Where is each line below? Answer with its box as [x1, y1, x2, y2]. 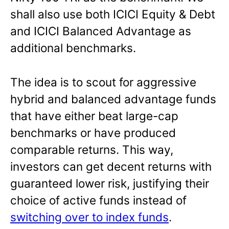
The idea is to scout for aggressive [10, 75, 196, 89]
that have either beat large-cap [10, 108, 178, 123]
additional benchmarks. [10, 40, 136, 55]
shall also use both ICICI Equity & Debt [10, 7, 215, 21]
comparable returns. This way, [10, 142, 173, 156]
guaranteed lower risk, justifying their [10, 176, 209, 190]
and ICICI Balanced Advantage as [10, 24, 191, 38]
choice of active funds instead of [10, 193, 187, 207]
